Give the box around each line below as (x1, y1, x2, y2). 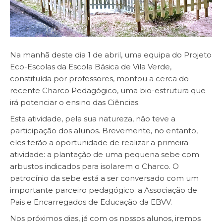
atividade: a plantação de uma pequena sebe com (10, 149, 199, 159)
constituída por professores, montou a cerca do (10, 73, 189, 83)
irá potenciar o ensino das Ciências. (10, 97, 140, 107)
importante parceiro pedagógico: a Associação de (10, 185, 197, 195)
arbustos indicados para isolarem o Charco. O (10, 161, 179, 171)
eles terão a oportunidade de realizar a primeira (10, 137, 188, 147)
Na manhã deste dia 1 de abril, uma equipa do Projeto (10, 50, 212, 59)
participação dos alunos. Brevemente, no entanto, (10, 125, 198, 135)
